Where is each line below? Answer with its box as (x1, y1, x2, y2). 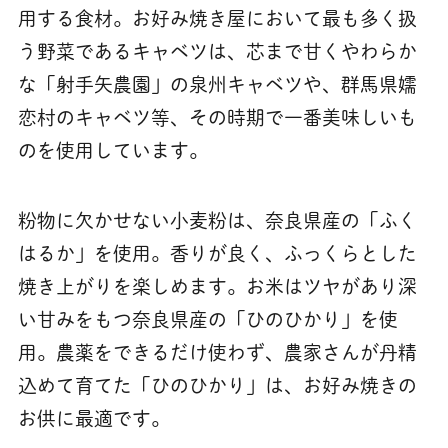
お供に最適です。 (17, 409, 170, 429)
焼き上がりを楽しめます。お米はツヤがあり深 (17, 277, 417, 297)
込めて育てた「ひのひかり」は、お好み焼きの (17, 376, 417, 396)
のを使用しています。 (17, 140, 208, 160)
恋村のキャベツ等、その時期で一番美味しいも (17, 107, 417, 127)
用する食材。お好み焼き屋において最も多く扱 (17, 8, 417, 28)
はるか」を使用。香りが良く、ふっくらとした (17, 244, 417, 264)
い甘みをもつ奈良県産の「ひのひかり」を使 (17, 310, 398, 330)
